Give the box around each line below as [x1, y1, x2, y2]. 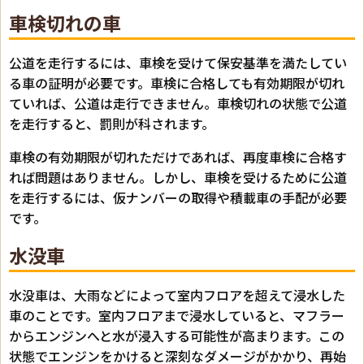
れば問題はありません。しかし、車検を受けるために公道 [9, 167, 347, 187]
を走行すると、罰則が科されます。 [9, 113, 214, 133]
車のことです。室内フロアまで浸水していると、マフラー [9, 305, 344, 325]
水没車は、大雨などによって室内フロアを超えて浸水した [9, 284, 345, 305]
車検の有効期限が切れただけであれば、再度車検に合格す [9, 146, 347, 167]
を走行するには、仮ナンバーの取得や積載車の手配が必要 [9, 187, 347, 207]
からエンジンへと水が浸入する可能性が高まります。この [9, 325, 344, 345]
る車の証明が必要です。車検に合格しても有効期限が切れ [9, 72, 344, 93]
